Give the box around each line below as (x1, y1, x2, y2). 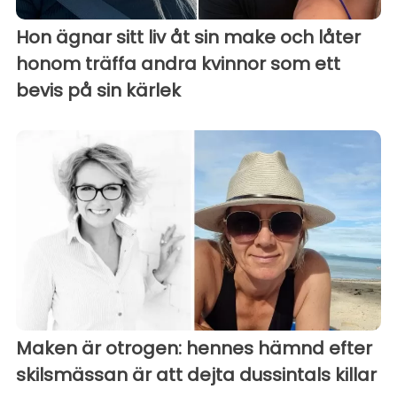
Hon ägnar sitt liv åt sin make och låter (16, 24, 361, 50)
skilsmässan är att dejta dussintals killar (16, 362, 377, 388)
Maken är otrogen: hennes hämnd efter (16, 336, 372, 362)
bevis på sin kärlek (16, 77, 181, 103)
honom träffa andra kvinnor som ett (16, 51, 340, 76)
